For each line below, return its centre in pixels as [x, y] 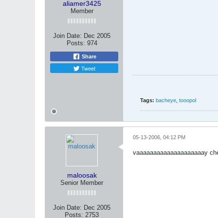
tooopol [188, 100]
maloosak [82, 175]
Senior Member [82, 183]
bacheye [166, 100]
